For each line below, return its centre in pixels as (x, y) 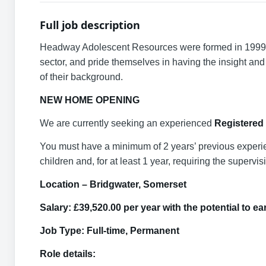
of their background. (81, 77)
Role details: (68, 254)
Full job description (90, 25)
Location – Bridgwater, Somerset (113, 184)
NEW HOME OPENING (90, 100)
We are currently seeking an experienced (127, 123)
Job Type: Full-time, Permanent (110, 231)
